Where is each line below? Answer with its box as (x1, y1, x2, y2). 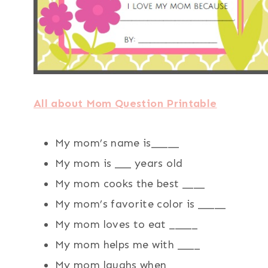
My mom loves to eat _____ (55, 218, 197, 232)
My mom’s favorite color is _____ (55, 197, 226, 211)
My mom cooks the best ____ (55, 177, 205, 191)
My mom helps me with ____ (55, 238, 200, 252)
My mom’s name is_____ (55, 136, 179, 150)
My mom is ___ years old (55, 157, 183, 170)
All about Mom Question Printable (33, 97, 217, 111)
